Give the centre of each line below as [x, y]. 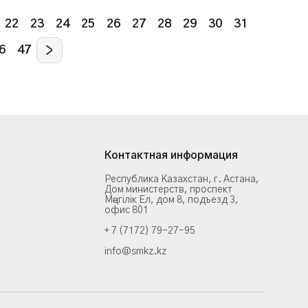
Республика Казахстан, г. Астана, [182, 179]
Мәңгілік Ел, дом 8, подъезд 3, [172, 200]
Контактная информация [171, 155]
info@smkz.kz [135, 252]
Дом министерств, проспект [168, 190]
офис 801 [126, 210]
